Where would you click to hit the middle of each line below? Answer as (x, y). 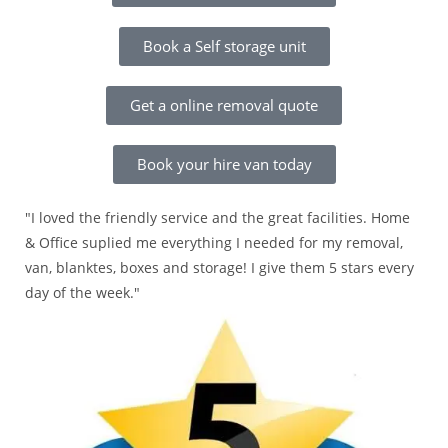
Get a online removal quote (224, 105)
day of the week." (82, 293)
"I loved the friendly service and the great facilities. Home (217, 218)
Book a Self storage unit (224, 46)
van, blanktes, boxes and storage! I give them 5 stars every (219, 268)
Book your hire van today (224, 164)
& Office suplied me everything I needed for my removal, (214, 243)
